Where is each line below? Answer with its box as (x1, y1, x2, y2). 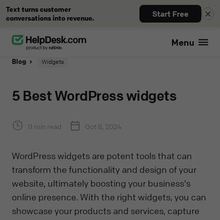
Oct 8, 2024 (85, 121, 122, 131)
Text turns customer (6, 4, 71, 14)
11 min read (27, 121, 61, 131)
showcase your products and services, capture (12, 205, 199, 216)
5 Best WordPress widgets (12, 87, 176, 105)
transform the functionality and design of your (12, 164, 196, 175)
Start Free (152, 9, 189, 19)
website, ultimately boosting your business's (12, 177, 191, 189)
